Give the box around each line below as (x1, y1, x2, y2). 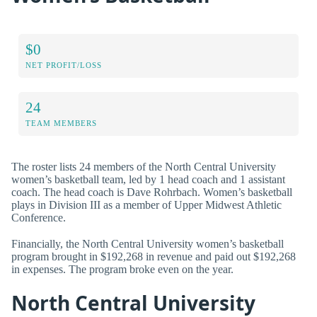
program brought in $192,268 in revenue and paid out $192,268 (11, 250, 296, 263)
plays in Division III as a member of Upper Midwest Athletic (11, 198, 282, 211)
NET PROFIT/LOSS (25, 60, 102, 69)
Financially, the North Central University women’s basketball (11, 237, 284, 250)
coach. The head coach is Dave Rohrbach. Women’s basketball (11, 185, 292, 198)
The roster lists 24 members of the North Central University (11, 160, 276, 173)
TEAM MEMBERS (25, 118, 97, 127)
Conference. (11, 211, 66, 224)
